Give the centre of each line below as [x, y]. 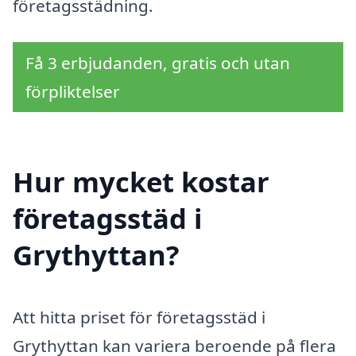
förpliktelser [73, 92]
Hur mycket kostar [141, 181]
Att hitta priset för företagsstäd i [139, 317]
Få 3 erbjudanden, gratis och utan [158, 63]
